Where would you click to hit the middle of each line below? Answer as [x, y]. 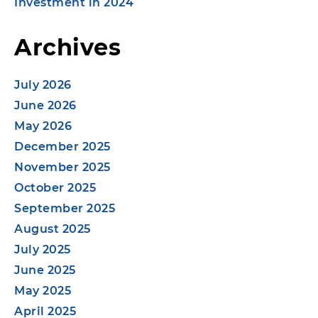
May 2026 [43, 126]
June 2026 [45, 105]
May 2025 [43, 290]
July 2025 [43, 249]
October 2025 [55, 187]
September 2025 [65, 208]
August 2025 [53, 229]
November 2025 [62, 167]
